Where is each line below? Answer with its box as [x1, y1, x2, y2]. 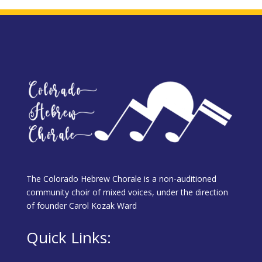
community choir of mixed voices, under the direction [26, 187, 228, 198]
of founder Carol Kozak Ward [26, 200, 137, 211]
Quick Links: [26, 227, 111, 248]
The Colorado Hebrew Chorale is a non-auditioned [26, 173, 216, 184]
